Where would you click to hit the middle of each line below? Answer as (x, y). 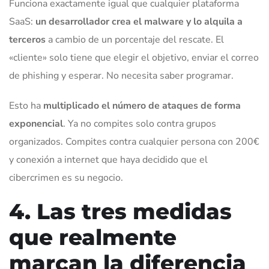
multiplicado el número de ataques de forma (142, 106)
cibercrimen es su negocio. (66, 178)
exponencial (36, 124)
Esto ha (26, 106)
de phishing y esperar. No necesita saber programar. (121, 76)
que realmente (93, 237)
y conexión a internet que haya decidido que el (108, 160)
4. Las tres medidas (120, 212)
